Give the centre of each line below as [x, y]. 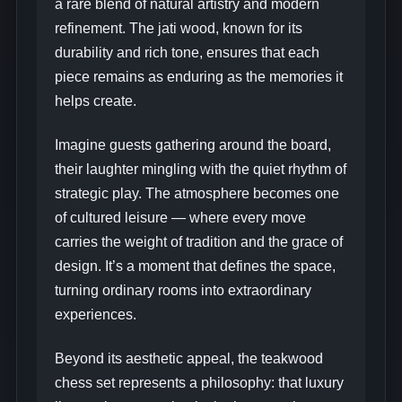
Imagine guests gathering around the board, [192, 145]
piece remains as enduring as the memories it [198, 77]
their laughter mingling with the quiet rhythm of [200, 170]
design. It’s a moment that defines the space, [195, 267]
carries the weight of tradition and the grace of [198, 242]
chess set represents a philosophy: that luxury [199, 383]
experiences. [95, 315]
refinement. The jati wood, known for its [178, 29]
